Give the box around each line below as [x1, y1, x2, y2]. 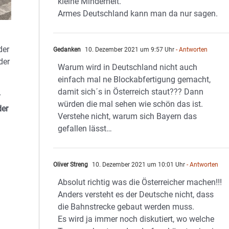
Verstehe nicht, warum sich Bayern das [58, 111, 197, 121]
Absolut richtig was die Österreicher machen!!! [58, 177, 222, 187]
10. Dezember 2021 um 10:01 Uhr [90, 161, 186, 168]
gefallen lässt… [58, 124, 112, 133]
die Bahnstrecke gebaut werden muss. [58, 202, 195, 212]
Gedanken [53, 46, 81, 53]
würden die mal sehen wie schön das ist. [58, 99, 203, 109]
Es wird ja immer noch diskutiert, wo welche [58, 214, 215, 224]
